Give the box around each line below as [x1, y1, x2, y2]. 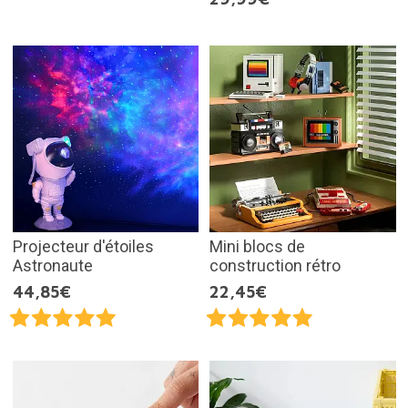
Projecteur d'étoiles [12, 236, 154, 256]
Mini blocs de [209, 236, 305, 256]
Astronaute [12, 255, 93, 275]
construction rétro [209, 255, 341, 275]
